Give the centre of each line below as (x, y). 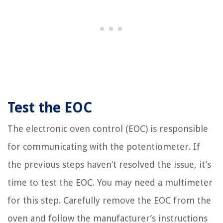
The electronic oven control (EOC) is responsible (108, 129)
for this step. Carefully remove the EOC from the (109, 201)
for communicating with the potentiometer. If (104, 147)
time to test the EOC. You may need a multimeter (110, 183)
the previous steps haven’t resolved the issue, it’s (109, 165)
